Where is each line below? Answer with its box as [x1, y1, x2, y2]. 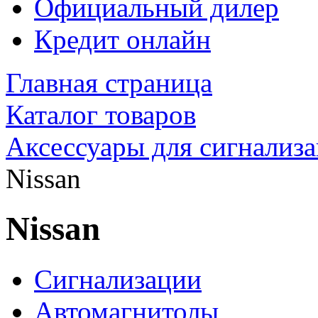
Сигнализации [34, 263, 202, 295]
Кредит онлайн [34, 24, 211, 55]
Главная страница [6, 67, 212, 98]
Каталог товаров [6, 99, 196, 130]
